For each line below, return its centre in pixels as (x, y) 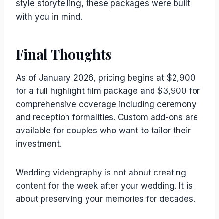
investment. (39, 144)
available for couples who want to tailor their (103, 131)
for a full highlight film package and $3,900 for (108, 91)
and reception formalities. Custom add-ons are (107, 117)
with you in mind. (49, 17)
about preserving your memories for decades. (105, 199)
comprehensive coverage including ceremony (106, 104)
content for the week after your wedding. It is (104, 186)
